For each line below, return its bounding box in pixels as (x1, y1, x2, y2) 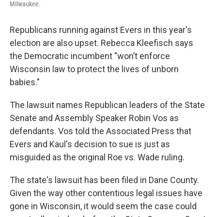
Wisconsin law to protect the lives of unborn (10, 64, 179, 74)
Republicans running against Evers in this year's (10, 25, 192, 35)
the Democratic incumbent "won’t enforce (10, 51, 170, 61)
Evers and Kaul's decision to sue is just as (10, 139, 170, 149)
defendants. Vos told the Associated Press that (10, 126, 191, 136)
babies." (10, 77, 40, 87)
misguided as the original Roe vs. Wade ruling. (10, 152, 185, 162)
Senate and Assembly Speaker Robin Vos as (10, 113, 179, 123)
